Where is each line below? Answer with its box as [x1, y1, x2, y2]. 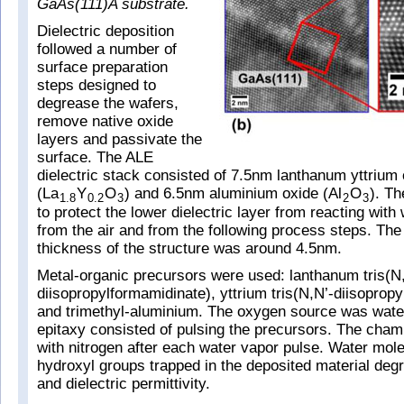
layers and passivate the [37, 131, 202, 148]
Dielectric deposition [37, 23, 174, 40]
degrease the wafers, [37, 95, 179, 112]
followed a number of [37, 41, 177, 58]
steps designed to [37, 77, 156, 94]
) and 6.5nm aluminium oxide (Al [124, 185, 342, 202]
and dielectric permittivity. [37, 375, 210, 392]
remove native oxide [37, 113, 173, 130]
